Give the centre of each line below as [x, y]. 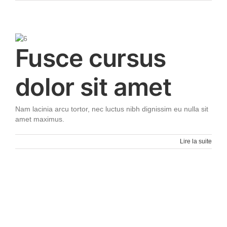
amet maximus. [40, 119]
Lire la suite [196, 141]
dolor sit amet [93, 87]
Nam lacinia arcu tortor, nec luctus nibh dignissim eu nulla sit [112, 109]
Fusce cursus [91, 58]
